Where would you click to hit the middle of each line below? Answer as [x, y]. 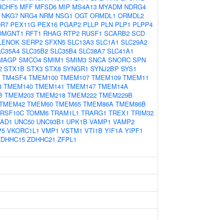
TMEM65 [68, 104]
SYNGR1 [76, 69]
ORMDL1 [103, 15]
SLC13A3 [81, 42]
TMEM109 [106, 77]
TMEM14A [113, 86]
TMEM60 [40, 104]
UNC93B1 [50, 122]
